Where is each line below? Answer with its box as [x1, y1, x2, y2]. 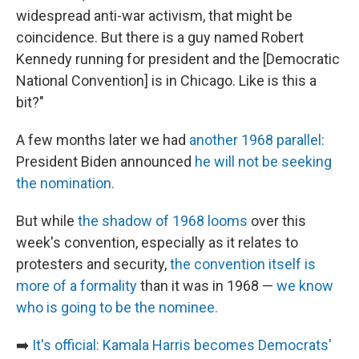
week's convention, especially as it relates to [16, 234, 298, 251]
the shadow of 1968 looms [78, 212, 248, 229]
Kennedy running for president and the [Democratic [16, 50, 340, 67]
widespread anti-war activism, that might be [16, 7, 292, 24]
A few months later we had [16, 131, 189, 148]
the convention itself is [170, 256, 316, 272]
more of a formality [16, 277, 137, 294]
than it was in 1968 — [137, 277, 276, 294]
